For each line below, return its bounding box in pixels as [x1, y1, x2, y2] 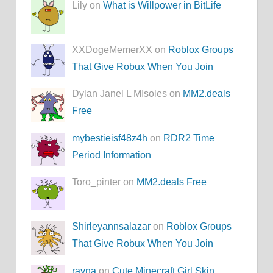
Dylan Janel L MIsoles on [72, 88, 183, 99]
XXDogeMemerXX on [72, 44, 169, 55]
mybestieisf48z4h [72, 132, 148, 143]
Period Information [72, 149, 152, 160]
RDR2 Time [163, 132, 215, 143]
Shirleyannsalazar [72, 221, 151, 232]
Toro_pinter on [72, 177, 137, 188]
